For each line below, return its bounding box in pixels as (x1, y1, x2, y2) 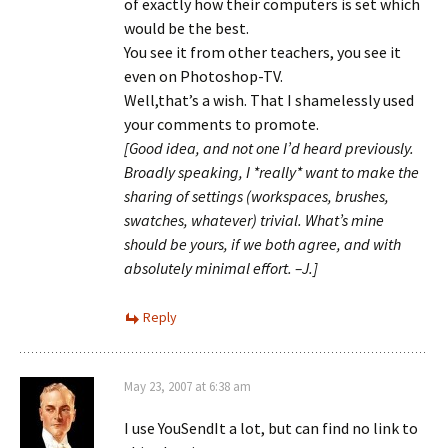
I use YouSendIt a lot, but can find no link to (124, 418, 418, 438)
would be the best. (124, 18, 249, 38)
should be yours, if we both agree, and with (124, 234, 401, 254)
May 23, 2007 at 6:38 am (124, 378, 251, 395)
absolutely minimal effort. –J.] (124, 258, 318, 278)
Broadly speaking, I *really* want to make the (124, 162, 419, 182)
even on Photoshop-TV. (124, 66, 283, 86)
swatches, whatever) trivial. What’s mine (124, 210, 384, 230)
